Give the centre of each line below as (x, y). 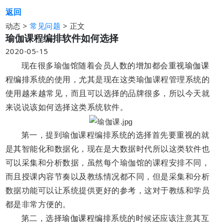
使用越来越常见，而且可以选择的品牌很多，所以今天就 (108, 93)
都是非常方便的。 (38, 205)
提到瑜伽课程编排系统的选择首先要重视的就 (128, 135)
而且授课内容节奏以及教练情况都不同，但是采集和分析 (108, 177)
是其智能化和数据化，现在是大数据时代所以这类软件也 (108, 149)
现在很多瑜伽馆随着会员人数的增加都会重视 (103, 65)
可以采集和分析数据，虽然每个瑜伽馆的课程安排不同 (103, 163)
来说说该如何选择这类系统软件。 (67, 107)
